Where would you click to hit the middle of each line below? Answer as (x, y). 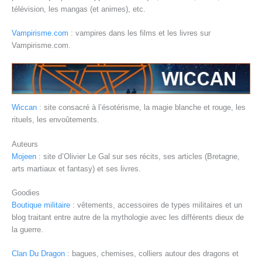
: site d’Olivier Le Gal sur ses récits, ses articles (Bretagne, (138, 156)
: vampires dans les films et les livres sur (139, 33)
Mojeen (24, 156)
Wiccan (24, 108)
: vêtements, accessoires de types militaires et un (156, 205)
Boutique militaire (41, 205)
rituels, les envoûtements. (56, 120)
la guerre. (27, 229)
